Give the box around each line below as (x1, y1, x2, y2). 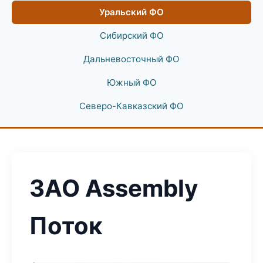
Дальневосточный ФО (83, 53, 180, 65)
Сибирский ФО (99, 30, 164, 41)
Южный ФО (106, 77, 157, 88)
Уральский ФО (99, 6, 164, 18)
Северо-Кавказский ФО (79, 100, 184, 112)
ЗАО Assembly (29, 174, 198, 203)
